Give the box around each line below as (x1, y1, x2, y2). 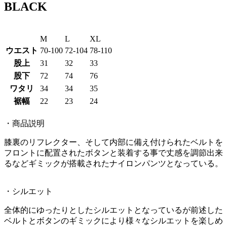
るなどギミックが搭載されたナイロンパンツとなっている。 (4, 159, 223, 168)
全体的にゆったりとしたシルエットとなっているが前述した (4, 205, 223, 214)
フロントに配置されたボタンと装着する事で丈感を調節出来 (4, 148, 223, 157)
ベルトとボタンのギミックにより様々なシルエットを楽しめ (4, 216, 223, 225)
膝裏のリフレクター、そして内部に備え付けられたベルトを (4, 137, 223, 146)
